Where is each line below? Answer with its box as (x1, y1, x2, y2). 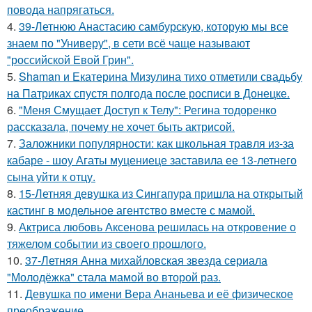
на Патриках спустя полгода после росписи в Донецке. (7, 85, 290, 101)
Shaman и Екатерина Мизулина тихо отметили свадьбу (19, 68, 302, 84)
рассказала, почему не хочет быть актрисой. (7, 118, 235, 134)
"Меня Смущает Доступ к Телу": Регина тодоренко (19, 102, 276, 118)
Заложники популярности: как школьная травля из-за (19, 135, 294, 151)
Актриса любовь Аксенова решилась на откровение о (19, 219, 296, 235)
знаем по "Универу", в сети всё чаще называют (7, 35, 250, 51)
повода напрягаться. (7, 1, 114, 17)
